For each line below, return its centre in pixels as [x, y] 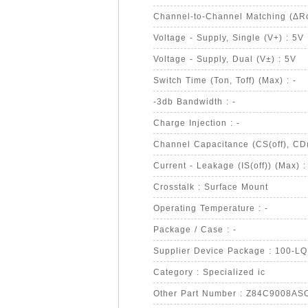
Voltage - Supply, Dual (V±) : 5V [225, 59]
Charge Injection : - [197, 123]
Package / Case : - [195, 230]
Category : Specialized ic [209, 272]
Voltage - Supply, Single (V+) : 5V [229, 38]
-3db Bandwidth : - [195, 102]
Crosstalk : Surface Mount [211, 187]
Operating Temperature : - [211, 208]
